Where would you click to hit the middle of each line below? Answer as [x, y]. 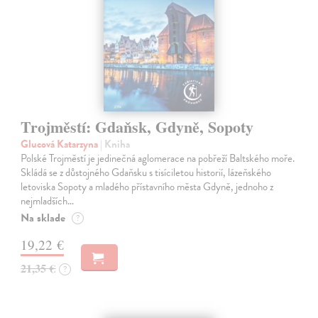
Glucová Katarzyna [61, 144]
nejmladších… [48, 201]
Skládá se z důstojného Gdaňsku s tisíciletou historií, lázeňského [146, 173]
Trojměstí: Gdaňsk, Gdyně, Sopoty [137, 127]
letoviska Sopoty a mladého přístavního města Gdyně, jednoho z [147, 187]
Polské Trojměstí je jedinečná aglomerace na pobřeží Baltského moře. [158, 159]
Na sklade [43, 218]
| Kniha [115, 144]
